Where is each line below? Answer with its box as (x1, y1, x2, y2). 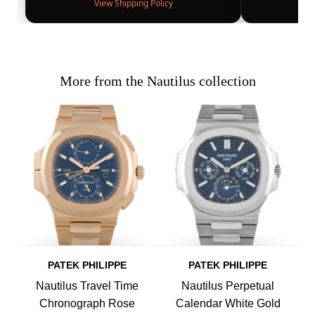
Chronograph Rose (39, 297, 135, 310)
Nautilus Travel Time (36, 280, 139, 292)
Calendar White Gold (175, 297, 281, 310)
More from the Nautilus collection (59, 73, 256, 89)
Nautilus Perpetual (181, 280, 274, 292)
